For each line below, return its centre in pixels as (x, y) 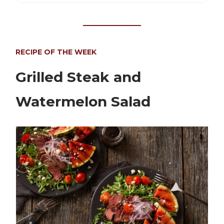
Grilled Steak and (78, 77)
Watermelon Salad (83, 102)
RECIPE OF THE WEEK (56, 52)
